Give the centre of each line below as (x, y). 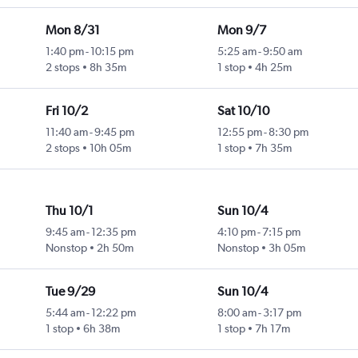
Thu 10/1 (69, 211)
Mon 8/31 (72, 30)
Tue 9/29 (70, 292)
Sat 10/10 (243, 111)
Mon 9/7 (241, 30)
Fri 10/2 (66, 111)
